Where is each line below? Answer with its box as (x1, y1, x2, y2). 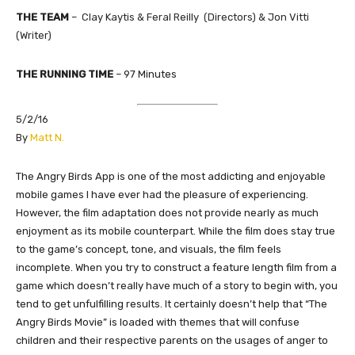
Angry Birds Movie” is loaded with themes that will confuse (16, 316, 300, 329)
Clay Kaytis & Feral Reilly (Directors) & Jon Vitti (79, 10, 309, 23)
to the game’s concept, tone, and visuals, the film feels (16, 243, 281, 256)
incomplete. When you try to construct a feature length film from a (16, 261, 337, 274)
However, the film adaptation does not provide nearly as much (16, 207, 319, 219)
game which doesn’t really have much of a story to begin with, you (16, 280, 338, 292)
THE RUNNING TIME (16, 67, 113, 80)
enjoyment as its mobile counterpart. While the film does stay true (16, 225, 335, 238)
